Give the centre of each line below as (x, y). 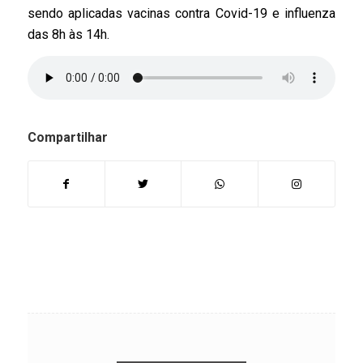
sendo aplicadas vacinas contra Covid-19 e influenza (181, 13)
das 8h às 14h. (68, 34)
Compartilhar (67, 138)
